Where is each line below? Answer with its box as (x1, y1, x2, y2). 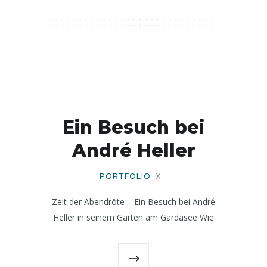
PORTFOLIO (99, 171, 151, 181)
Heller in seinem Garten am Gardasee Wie (53, 211, 214, 223)
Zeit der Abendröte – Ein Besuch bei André (52, 195, 215, 207)
